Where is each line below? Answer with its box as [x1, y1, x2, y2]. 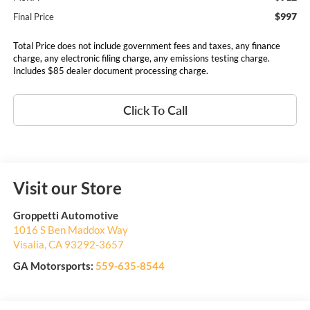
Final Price [12, 10, 54, 22]
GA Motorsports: [12, 259, 95, 272]
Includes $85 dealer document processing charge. [12, 64, 208, 76]
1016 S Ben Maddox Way [12, 223, 128, 236]
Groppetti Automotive [12, 208, 118, 221]
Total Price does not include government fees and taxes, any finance [12, 39, 280, 51]
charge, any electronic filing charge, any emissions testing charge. [12, 52, 270, 64]
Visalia [12, 237, 44, 250]
